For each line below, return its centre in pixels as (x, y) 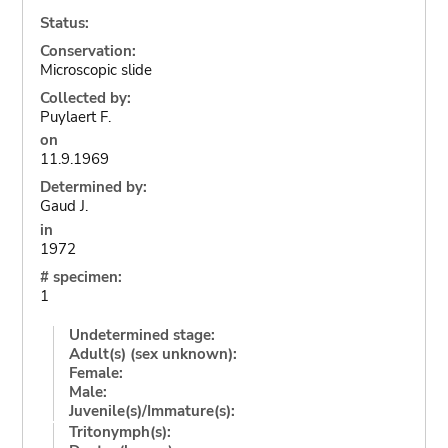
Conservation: (87, 50)
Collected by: (85, 97)
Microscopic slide (95, 69)
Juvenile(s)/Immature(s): (151, 410)
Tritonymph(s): (119, 431)
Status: (64, 22)
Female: (95, 372)
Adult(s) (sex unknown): (152, 353)
